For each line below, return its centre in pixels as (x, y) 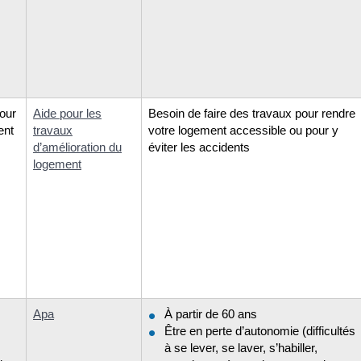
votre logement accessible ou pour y (243, 130)
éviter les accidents (199, 147)
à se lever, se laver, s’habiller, (241, 347)
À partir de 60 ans (211, 313)
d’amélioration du (77, 147)
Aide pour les (67, 113)
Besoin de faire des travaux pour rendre (252, 113)
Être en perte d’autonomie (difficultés (260, 330)
